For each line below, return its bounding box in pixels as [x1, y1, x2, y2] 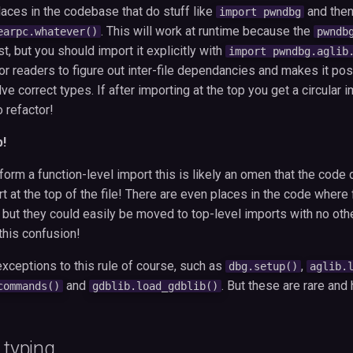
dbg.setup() [229, 260, 298, 273]
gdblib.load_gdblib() [92, 280, 218, 292]
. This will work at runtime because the [101, 24, 314, 39]
